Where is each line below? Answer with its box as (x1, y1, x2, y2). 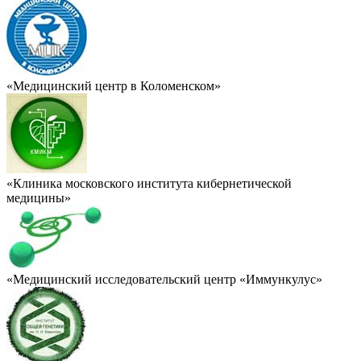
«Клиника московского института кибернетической (6, 176, 292, 190)
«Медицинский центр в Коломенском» (6, 78, 221, 93)
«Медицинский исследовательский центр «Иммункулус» (6, 272, 322, 286)
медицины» (6, 190, 71, 205)
